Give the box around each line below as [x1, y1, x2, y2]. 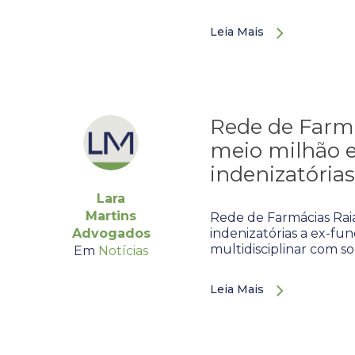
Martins [86, 208, 136, 223]
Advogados [71, 226, 151, 241]
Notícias [98, 243, 148, 258]
